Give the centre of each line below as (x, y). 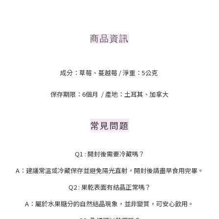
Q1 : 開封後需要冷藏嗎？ (109, 154)
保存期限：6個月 (75, 94)
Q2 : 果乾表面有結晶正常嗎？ (109, 187)
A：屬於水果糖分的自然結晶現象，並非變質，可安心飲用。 (109, 204)
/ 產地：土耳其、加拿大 (135, 94)
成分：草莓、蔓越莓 (88, 73)
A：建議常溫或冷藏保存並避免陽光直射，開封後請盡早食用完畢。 (109, 171)
